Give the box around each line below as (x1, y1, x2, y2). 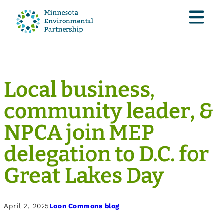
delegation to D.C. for (4, 141, 209, 167)
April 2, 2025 (4, 202, 49, 210)
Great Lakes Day (4, 162, 164, 189)
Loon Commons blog (49, 202, 120, 210)
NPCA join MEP (4, 119, 154, 146)
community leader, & (4, 98, 214, 124)
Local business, (4, 76, 155, 103)
